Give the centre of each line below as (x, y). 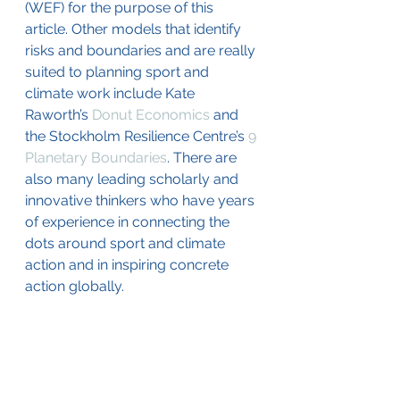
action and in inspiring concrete (129, 265)
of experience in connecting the (129, 222)
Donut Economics (151, 115)
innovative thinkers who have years (142, 200)
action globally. (76, 286)
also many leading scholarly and (133, 179)
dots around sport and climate (127, 243)
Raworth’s (58, 115)
